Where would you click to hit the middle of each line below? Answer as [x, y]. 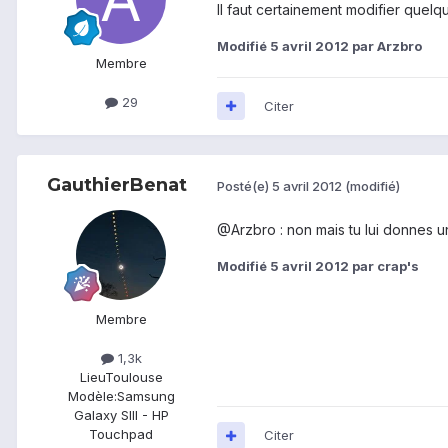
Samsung [145, 396]
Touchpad [121, 434]
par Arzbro [385, 45]
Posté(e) [244, 186]
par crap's [384, 265]
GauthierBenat [117, 184]
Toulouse [133, 377]
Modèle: [92, 396]
